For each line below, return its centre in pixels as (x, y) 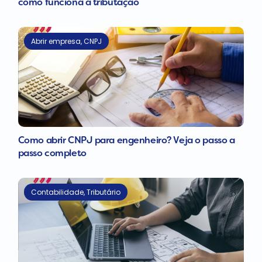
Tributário (103, 192)
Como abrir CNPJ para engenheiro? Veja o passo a (126, 141)
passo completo (52, 154)
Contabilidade (57, 192)
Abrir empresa (56, 42)
